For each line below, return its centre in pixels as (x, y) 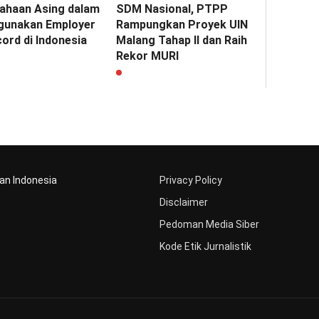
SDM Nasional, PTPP (172, 9)
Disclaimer (184, 203)
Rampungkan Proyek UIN (182, 25)
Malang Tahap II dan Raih (182, 41)
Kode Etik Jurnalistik (205, 247)
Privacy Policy (191, 181)
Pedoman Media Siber (209, 225)
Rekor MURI (148, 56)
